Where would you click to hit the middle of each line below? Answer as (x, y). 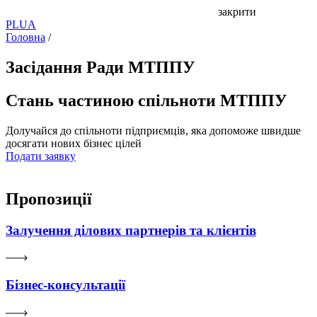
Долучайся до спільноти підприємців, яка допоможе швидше (153, 130)
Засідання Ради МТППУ (100, 67)
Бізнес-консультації (65, 284)
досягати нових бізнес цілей (74, 143)
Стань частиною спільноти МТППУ (146, 100)
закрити (237, 12)
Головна (25, 37)
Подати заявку (41, 156)
